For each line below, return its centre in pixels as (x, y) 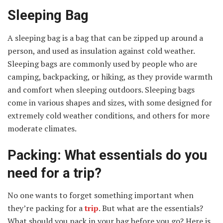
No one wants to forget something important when (101, 195)
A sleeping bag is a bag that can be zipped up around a (105, 38)
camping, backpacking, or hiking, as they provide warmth (110, 76)
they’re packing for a (46, 208)
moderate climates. (42, 128)
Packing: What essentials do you (107, 155)
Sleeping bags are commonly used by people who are (102, 63)
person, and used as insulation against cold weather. (101, 51)
